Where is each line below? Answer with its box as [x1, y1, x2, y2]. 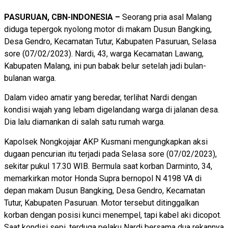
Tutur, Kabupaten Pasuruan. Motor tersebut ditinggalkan [4, 197, 199, 208]
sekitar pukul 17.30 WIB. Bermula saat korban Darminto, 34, [4, 161, 212, 171]
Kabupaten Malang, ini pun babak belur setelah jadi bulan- [4, 61, 206, 71]
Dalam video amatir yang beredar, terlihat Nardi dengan [4, 93, 197, 103]
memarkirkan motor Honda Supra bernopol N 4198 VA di [4, 173, 202, 183]
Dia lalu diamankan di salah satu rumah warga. [4, 117, 165, 127]
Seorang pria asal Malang [122, 12, 212, 22]
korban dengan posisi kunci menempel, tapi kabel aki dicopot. [4, 210, 221, 220]
